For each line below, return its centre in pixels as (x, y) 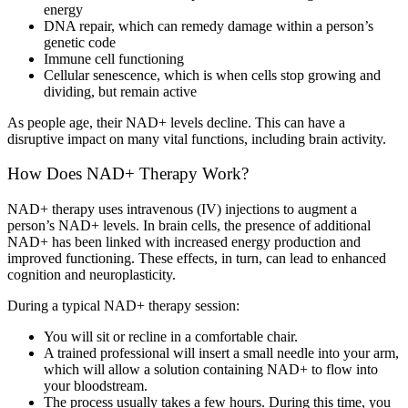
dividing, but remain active (120, 91)
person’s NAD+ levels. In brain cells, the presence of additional (189, 225)
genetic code (80, 42)
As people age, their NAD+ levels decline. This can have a (176, 122)
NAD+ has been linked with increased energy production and (184, 241)
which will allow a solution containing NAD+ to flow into (211, 369)
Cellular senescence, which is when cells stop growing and (212, 75)
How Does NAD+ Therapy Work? (128, 174)
